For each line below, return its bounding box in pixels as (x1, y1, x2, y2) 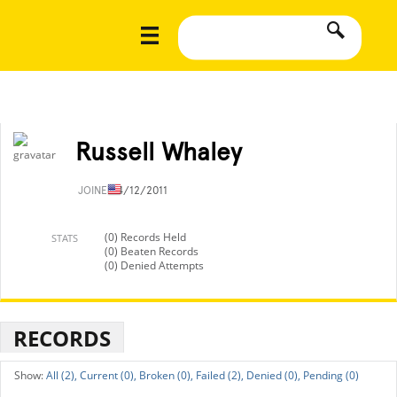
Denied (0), (246, 368, 300, 383)
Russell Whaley (75, 136, 242, 167)
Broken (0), (139, 368, 193, 383)
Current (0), (80, 368, 136, 383)
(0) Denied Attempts (105, 258, 204, 273)
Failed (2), (196, 368, 244, 383)
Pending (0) (303, 368, 359, 383)
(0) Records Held (105, 230, 186, 245)
